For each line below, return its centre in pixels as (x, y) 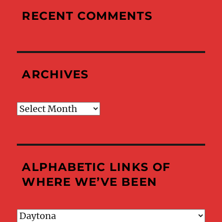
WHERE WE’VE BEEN (89, 182)
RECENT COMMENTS (87, 16)
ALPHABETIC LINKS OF (96, 167)
